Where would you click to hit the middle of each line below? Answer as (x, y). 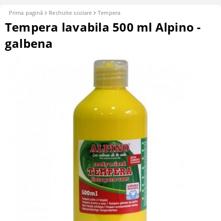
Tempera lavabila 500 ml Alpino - (103, 27)
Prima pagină (26, 13)
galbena (29, 43)
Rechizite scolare (71, 13)
